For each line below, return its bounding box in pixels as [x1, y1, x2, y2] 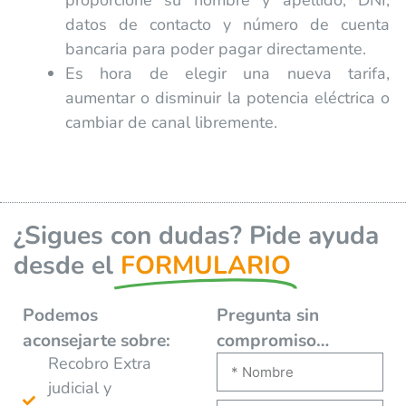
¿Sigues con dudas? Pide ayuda [14, 217, 379, 253]
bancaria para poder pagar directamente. [64, 37, 366, 60]
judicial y [47, 377, 111, 400]
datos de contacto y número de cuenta [64, 13, 391, 35]
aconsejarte [23, 328, 116, 353]
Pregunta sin [217, 303, 319, 327]
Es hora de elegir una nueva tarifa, [64, 62, 391, 84]
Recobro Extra [47, 353, 151, 375]
